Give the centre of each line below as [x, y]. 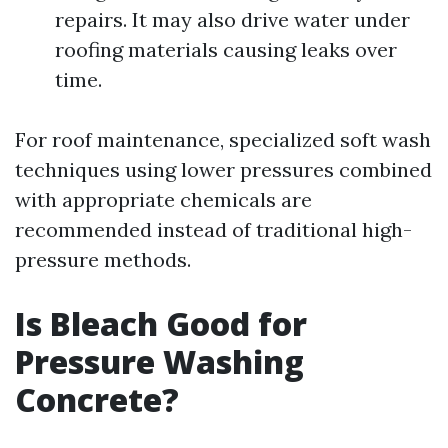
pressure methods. [103, 259]
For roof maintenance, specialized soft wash [223, 139]
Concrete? [97, 399]
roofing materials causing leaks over [226, 49]
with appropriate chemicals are [163, 199]
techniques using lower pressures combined [223, 169]
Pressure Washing [159, 361]
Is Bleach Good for [161, 323]
